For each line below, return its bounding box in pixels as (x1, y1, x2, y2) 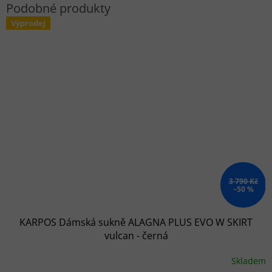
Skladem (231, 254, 266, 267)
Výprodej (11, 18, 46, 29)
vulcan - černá (104, 229, 168, 243)
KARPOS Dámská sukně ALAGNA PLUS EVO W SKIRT (19, 216, 253, 229)
